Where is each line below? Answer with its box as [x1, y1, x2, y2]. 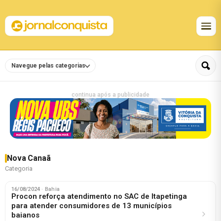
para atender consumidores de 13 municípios [11, 201, 172, 210]
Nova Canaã [7, 153, 51, 163]
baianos [11, 210, 39, 220]
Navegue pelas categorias [11, 62, 85, 70]
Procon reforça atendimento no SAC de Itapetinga [11, 191, 187, 201]
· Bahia [41, 185, 60, 192]
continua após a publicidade [72, 91, 149, 98]
